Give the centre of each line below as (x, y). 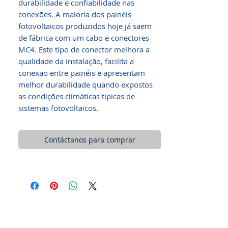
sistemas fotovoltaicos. (58, 108)
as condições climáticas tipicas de (77, 96)
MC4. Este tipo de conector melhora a (84, 49)
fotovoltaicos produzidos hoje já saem (85, 26)
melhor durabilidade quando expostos (85, 84)
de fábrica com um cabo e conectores (84, 38)
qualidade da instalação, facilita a (76, 61)
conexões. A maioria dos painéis (75, 14)
